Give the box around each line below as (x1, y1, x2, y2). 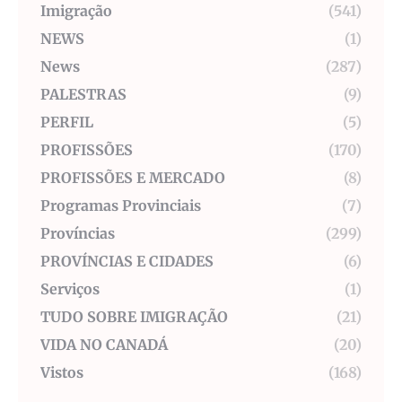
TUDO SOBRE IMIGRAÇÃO (40, 308, 228, 327)
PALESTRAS (40, 85, 127, 104)
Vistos (40, 363, 83, 382)
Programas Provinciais (40, 197, 201, 215)
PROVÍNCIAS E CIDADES (40, 252, 214, 271)
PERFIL (40, 113, 93, 132)
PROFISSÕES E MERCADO (40, 169, 225, 188)
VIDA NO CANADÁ (40, 336, 168, 354)
